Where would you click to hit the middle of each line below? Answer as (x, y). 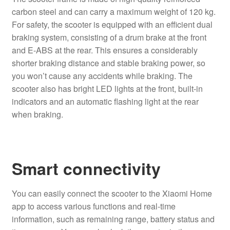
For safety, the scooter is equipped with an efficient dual (112, 24)
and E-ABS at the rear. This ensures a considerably (104, 50)
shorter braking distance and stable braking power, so (108, 63)
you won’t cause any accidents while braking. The (102, 75)
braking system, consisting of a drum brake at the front (109, 37)
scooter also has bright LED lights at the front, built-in (107, 88)
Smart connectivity (86, 168)
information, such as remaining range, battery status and (113, 219)
